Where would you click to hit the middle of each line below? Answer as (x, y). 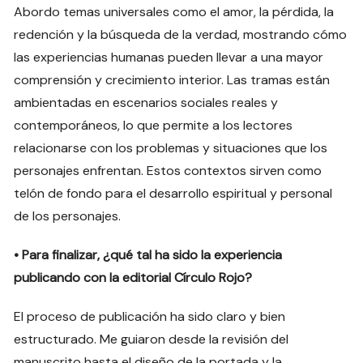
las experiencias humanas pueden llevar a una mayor (169, 57)
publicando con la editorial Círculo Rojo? (133, 277)
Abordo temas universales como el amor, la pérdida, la (174, 11)
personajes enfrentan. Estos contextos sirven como (168, 170)
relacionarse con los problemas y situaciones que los (171, 147)
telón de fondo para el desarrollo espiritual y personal (173, 193)
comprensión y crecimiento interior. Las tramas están (172, 79)
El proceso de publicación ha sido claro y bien (150, 316)
